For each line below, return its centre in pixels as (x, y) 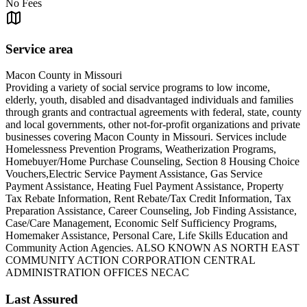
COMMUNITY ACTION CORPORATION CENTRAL (130, 260)
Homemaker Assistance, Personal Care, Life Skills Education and (147, 236)
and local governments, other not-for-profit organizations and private (153, 125)
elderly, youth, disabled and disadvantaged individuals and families (149, 100)
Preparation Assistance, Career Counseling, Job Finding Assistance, (151, 211)
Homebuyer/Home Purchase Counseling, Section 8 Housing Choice (152, 162)
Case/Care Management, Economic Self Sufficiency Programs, (141, 223)
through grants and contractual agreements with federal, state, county (153, 112)
